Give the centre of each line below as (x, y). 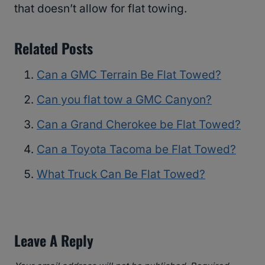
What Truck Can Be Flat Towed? (121, 174)
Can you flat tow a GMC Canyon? (124, 100)
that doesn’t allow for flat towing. (101, 9)
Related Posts (54, 48)
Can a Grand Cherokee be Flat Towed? (139, 125)
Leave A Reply (54, 240)
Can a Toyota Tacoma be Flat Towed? (136, 150)
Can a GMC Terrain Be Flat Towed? (129, 75)
